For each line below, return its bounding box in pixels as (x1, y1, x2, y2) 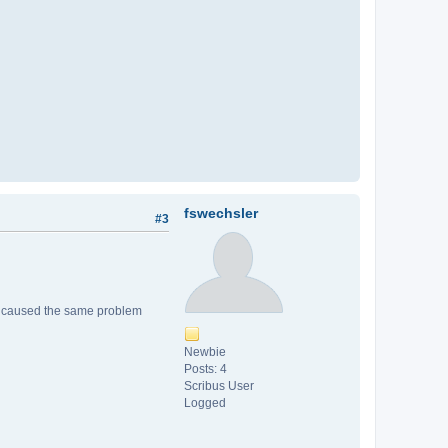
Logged (184, 396, 226, 411)
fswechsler (184, 205, 258, 222)
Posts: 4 (184, 362, 227, 377)
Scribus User (184, 379, 254, 394)
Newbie (184, 345, 226, 360)
